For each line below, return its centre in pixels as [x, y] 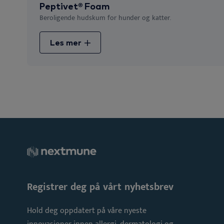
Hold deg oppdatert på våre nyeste [87, 210]
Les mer [67, 42]
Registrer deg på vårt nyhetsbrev [100, 187]
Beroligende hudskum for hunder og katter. [105, 18]
